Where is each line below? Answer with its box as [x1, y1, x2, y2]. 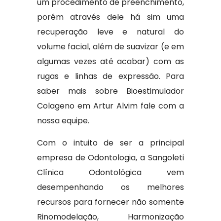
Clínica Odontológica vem [37, 167, 184, 178]
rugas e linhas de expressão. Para [37, 71, 184, 82]
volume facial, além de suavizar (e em [37, 41, 184, 52]
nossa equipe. [37, 115, 89, 126]
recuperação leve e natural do [37, 26, 184, 37]
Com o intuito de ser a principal [37, 137, 184, 148]
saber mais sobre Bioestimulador [37, 85, 184, 97]
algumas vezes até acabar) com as [37, 56, 184, 67]
